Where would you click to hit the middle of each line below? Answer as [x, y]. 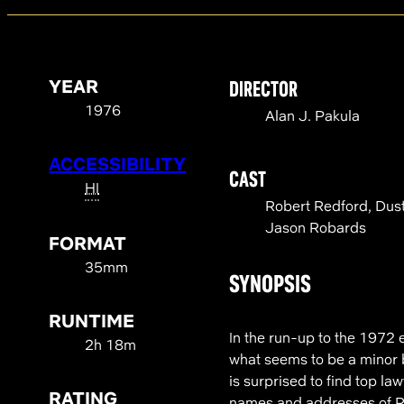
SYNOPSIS [271, 284]
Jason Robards [316, 228]
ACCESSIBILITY [118, 164]
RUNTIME [92, 321]
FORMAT [88, 243]
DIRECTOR [264, 89]
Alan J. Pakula [313, 116]
